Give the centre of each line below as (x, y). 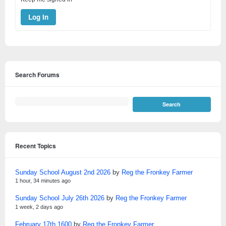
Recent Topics (36, 146)
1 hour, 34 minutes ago (43, 181)
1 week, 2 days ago (39, 207)
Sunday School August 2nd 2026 (63, 172)
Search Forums (37, 74)
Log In (38, 17)
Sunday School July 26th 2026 (60, 198)
